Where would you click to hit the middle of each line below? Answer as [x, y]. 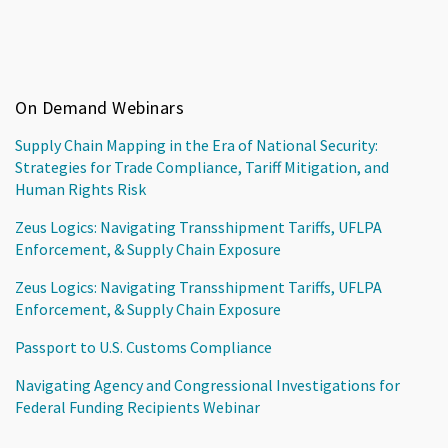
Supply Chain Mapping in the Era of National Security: [196, 144]
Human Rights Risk [80, 188]
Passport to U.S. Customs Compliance [143, 346]
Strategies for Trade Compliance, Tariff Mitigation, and [202, 166]
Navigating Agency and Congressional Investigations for [207, 384]
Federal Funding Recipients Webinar [137, 406]
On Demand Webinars [99, 107]
